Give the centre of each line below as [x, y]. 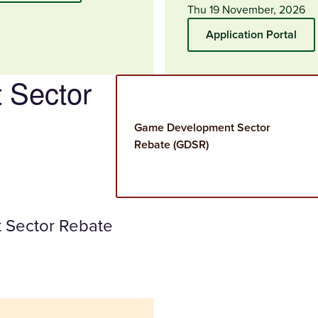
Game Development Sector [202, 127]
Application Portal [251, 34]
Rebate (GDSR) [171, 144]
